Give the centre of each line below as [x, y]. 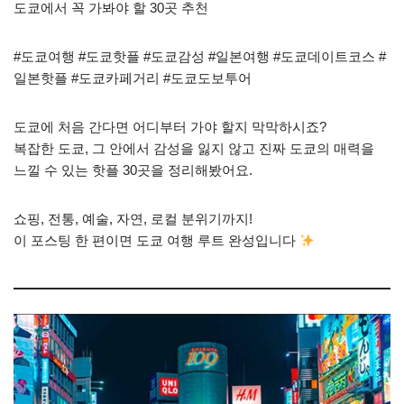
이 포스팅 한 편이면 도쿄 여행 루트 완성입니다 [156, 241]
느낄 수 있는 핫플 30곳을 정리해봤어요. [133, 170]
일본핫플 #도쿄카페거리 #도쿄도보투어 [133, 78]
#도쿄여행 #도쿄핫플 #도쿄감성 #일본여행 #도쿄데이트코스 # [200, 57]
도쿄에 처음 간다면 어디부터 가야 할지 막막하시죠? [170, 127]
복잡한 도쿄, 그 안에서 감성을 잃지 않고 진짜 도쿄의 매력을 [194, 149]
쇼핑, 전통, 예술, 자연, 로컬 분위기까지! [133, 219]
